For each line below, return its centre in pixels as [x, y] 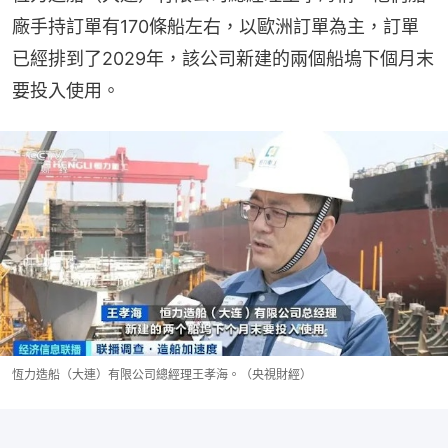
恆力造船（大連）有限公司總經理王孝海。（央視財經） [162, 374]
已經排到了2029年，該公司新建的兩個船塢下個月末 [223, 58]
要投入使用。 [66, 90]
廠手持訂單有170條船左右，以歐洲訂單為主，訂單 [215, 26]
